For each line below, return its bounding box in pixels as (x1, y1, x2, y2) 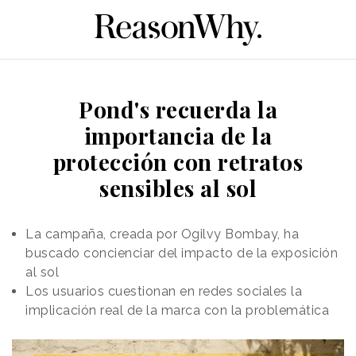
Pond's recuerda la (79, 94, 277, 124)
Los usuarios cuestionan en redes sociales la (25, 283, 302, 299)
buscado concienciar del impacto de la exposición (25, 245, 338, 261)
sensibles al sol (99, 172, 257, 203)
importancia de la (83, 120, 273, 150)
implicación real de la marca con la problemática (25, 302, 329, 318)
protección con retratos (52, 146, 304, 176)
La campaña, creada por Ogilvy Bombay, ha (25, 226, 299, 242)
